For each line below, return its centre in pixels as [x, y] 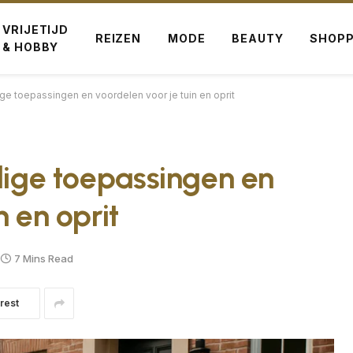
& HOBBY [31, 47]
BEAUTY [258, 38]
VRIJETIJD [35, 30]
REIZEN [118, 38]
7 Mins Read [44, 258]
